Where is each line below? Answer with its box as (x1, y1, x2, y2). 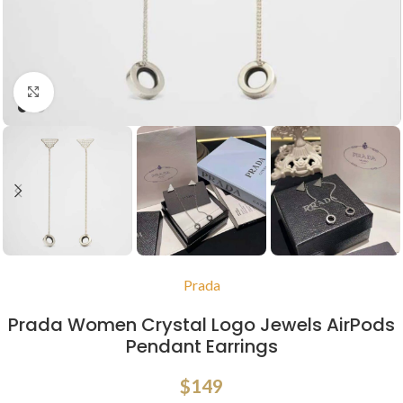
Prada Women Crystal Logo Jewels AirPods (8, 312, 395, 338)
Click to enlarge (53, 85, 149, 101)
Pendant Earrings (125, 334, 278, 360)
